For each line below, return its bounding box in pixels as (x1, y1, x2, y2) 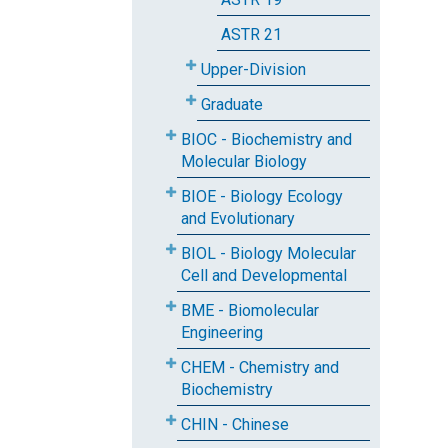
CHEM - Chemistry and (181, 358, 339, 377)
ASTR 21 (221, 25, 282, 44)
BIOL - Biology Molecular (181, 244, 356, 263)
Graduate (201, 95, 263, 114)
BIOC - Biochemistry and (181, 130, 352, 149)
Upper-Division (201, 60, 306, 79)
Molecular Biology (181, 152, 307, 171)
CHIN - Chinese (181, 415, 289, 434)
